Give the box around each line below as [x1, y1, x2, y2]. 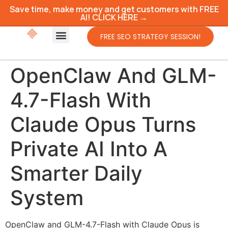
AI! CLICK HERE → [80, 12, 148, 23]
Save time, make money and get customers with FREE [9, 4, 219, 15]
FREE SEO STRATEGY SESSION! [100, 32, 201, 42]
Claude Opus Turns [10, 112, 196, 137]
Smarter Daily [10, 161, 142, 186]
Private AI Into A [10, 136, 167, 161]
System [10, 185, 83, 210]
